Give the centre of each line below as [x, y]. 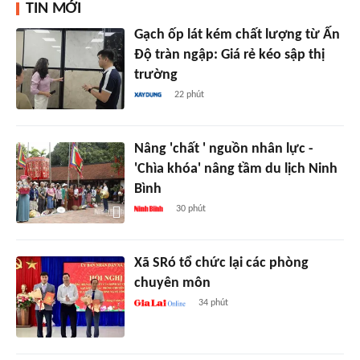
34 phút [214, 303]
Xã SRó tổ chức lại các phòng [221, 264]
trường [155, 76]
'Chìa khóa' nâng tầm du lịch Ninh [235, 170]
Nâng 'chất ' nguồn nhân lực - [223, 149]
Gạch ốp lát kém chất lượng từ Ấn [237, 35]
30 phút [190, 209]
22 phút [190, 95]
